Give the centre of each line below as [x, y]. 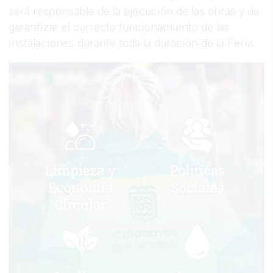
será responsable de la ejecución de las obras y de [134, 11]
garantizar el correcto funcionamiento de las [119, 27]
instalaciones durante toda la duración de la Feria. [133, 43]
